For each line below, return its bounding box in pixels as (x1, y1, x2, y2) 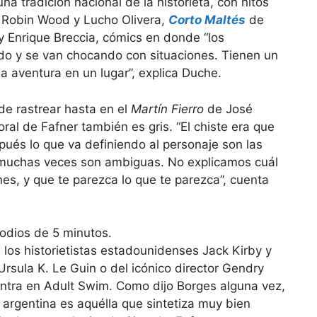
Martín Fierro (131, 101, 204, 116)
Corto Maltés (168, 13, 246, 28)
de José (204, 101, 253, 116)
